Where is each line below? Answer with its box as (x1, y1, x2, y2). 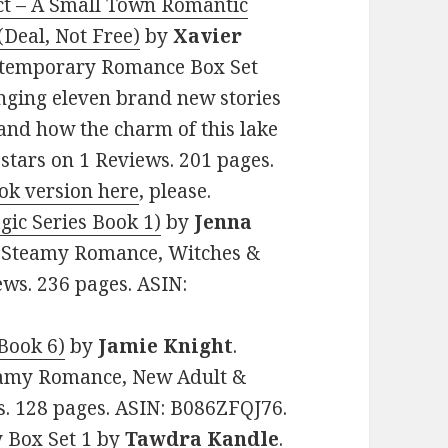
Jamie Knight (93, 333, 234, 360)
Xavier (173, 23, 243, 50)
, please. (139, 178, 212, 205)
